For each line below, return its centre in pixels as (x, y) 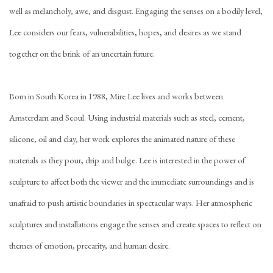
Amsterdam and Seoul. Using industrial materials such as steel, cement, (127, 117)
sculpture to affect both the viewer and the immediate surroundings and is (132, 181)
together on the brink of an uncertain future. (82, 53)
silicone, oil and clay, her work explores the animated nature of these (122, 139)
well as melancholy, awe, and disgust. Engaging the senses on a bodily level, (136, 11)
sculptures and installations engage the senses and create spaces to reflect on (135, 224)
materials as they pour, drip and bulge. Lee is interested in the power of (127, 160)
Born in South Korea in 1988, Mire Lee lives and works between (116, 96)
